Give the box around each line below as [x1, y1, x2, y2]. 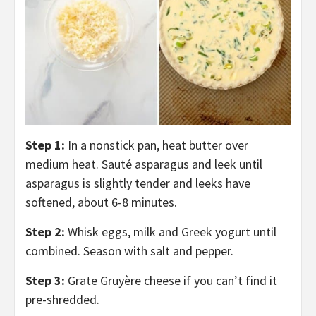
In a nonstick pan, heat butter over [68, 137, 248, 154]
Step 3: [25, 272, 68, 289]
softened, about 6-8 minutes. [25, 194, 180, 211]
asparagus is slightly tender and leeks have [25, 175, 250, 192]
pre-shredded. [25, 291, 99, 308]
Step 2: [25, 224, 65, 241]
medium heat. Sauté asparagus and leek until [25, 156, 262, 173]
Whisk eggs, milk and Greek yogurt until [65, 224, 276, 241]
